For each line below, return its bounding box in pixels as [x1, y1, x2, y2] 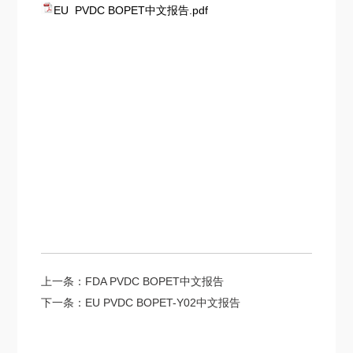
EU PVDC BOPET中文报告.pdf [54, 3, 209, 17]
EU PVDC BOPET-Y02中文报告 [85, 296, 241, 310]
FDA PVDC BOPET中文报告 [85, 274, 225, 288]
